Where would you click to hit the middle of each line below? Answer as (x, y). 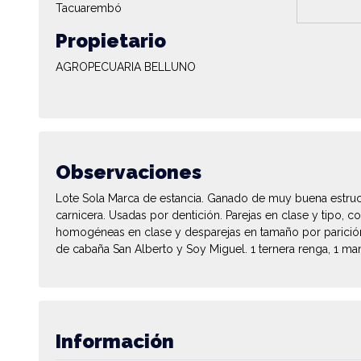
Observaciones (129, 172)
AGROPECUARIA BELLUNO (126, 66)
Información (115, 341)
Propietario (111, 40)
